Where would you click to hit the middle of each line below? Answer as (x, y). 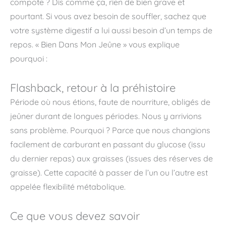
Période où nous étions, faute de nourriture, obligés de (110, 102)
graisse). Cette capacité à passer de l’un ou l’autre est (109, 173)
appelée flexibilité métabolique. (68, 187)
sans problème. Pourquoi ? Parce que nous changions (110, 130)
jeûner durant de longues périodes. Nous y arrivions (106, 116)
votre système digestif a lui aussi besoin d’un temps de (111, 30)
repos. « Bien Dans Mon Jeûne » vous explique (95, 44)
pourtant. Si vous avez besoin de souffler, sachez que (108, 16)
